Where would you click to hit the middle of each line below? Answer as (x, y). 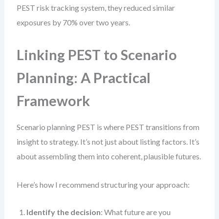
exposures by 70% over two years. (73, 22)
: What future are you (135, 212)
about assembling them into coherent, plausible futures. (109, 156)
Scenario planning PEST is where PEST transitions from (108, 127)
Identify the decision (63, 212)
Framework (53, 101)
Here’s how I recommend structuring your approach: (103, 185)
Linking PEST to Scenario (97, 55)
